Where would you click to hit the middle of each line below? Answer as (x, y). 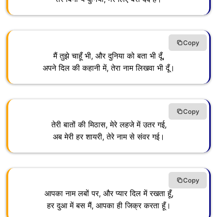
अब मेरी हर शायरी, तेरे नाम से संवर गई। (109, 137)
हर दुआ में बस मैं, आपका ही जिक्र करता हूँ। (109, 206)
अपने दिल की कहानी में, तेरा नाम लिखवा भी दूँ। (109, 68)
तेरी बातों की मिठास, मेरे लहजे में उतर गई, (109, 125)
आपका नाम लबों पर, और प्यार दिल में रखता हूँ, (109, 194)
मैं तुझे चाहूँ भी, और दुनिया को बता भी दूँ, (109, 56)
